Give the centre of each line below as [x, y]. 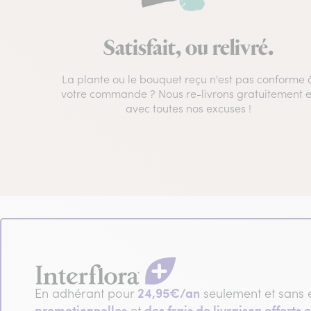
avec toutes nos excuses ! [188, 109]
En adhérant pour [86, 294]
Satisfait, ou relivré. [188, 49]
